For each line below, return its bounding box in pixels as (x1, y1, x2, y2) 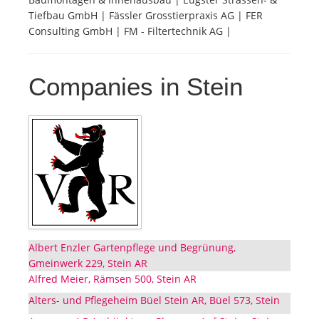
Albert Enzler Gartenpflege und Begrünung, (28, 241, 236, 255)
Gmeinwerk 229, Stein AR (28, 256, 147, 271)
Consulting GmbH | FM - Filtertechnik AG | (28, 24, 231, 38)
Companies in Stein (28, 73, 243, 101)
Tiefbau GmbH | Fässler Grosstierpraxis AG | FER (28, 9, 263, 23)
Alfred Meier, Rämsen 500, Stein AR (28, 272, 197, 286)
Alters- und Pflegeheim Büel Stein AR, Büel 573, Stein (28, 293, 280, 308)
